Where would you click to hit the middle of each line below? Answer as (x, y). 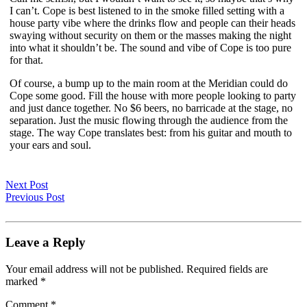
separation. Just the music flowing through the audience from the (149, 120)
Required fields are (227, 269)
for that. (26, 60)
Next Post (27, 184)
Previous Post (35, 197)
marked (23, 282)
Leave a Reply (46, 243)
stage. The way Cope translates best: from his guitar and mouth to (151, 132)
